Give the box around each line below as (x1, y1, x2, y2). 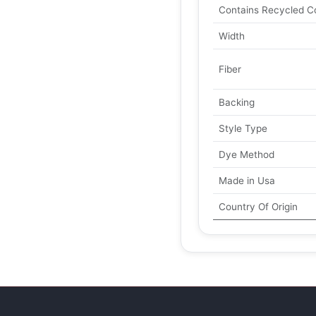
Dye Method (219, 149, 274, 160)
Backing (219, 97, 255, 108)
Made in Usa (219, 175, 275, 186)
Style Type (219, 123, 267, 134)
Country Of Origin (219, 201, 298, 212)
